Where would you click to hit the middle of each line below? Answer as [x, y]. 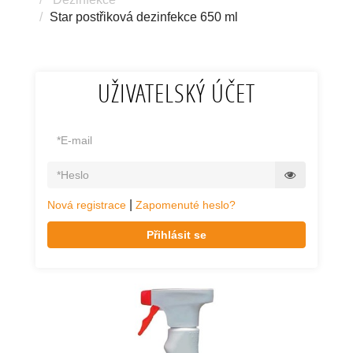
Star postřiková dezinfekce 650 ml [144, 17]
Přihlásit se [176, 235]
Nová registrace [87, 205]
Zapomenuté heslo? [186, 205]
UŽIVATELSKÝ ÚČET [176, 93]
